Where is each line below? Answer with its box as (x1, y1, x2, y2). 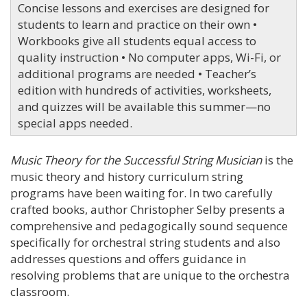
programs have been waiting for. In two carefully (10, 184, 273, 201)
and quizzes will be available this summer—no (18, 98, 271, 114)
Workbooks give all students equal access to (18, 32, 256, 49)
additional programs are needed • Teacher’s (18, 65, 256, 82)
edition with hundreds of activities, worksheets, (18, 82, 271, 98)
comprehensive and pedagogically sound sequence (10, 217, 288, 234)
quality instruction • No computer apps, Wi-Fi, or (18, 49, 281, 65)
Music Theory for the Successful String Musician (10, 151, 262, 168)
